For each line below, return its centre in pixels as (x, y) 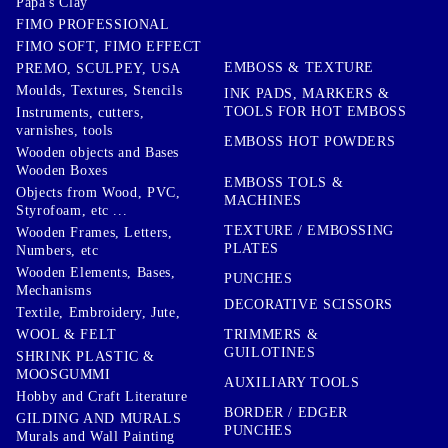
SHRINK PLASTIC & (86, 356)
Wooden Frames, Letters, (94, 232)
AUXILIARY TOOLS (292, 382)
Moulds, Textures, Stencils (99, 90)
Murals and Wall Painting (96, 436)
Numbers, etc (57, 250)
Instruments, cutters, (80, 112)
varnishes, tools (65, 130)
